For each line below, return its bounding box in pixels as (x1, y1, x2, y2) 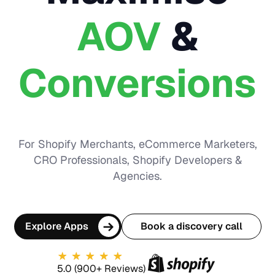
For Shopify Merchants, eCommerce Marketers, (18, 137, 257, 151)
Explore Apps (25, 220, 88, 233)
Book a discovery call (140, 220, 242, 233)
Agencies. (113, 169, 162, 183)
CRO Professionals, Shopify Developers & (33, 153, 242, 167)
